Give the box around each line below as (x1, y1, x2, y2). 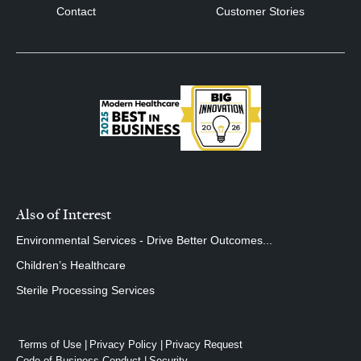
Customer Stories (216, 4, 305, 18)
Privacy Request (165, 338, 243, 351)
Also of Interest (16, 204, 112, 224)
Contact (56, 4, 96, 18)
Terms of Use (19, 338, 81, 351)
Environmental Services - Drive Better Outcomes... (16, 234, 272, 247)
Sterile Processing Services (16, 284, 155, 297)
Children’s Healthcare (16, 259, 126, 272)
